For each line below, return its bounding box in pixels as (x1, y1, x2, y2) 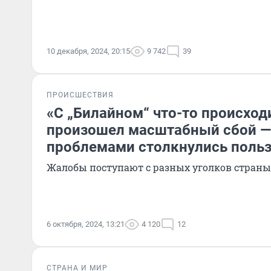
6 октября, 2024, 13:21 (47, 220, 125, 229)
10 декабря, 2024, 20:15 (47, 47, 130, 56)
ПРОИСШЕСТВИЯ (47, 91, 114, 99)
